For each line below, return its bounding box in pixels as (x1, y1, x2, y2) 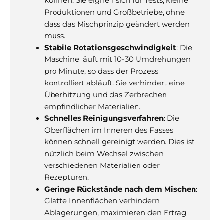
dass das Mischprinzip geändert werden (44, 19, 190, 28)
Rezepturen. (44, 172, 89, 182)
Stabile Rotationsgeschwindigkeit (44, 43, 176, 52)
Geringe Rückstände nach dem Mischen (44, 184, 196, 193)
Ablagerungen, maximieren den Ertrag (44, 208, 186, 217)
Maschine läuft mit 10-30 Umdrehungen (44, 55, 191, 64)
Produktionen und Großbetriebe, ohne (44, 7, 185, 17)
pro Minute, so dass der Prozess (44, 66, 158, 76)
